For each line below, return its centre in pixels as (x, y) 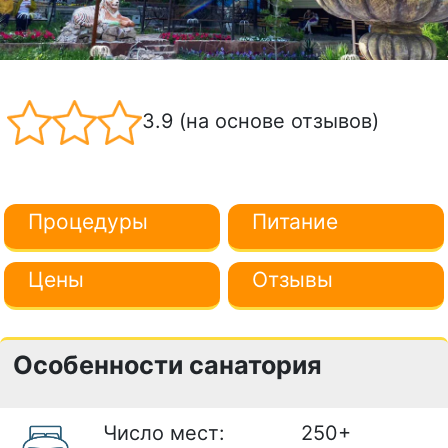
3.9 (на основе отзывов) (260, 120)
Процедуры (88, 221)
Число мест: (163, 432)
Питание (295, 221)
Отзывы (293, 279)
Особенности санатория (168, 364)
